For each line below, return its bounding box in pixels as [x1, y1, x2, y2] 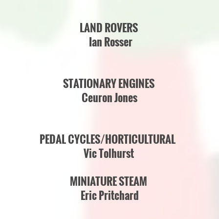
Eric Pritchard [80, 187, 139, 203]
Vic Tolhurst [83, 145, 136, 161]
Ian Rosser [87, 34, 132, 49]
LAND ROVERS [79, 20, 140, 35]
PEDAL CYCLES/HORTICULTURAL [40, 131, 175, 147]
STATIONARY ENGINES [63, 75, 154, 91]
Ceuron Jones [82, 89, 137, 105]
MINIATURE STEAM [70, 173, 147, 189]
